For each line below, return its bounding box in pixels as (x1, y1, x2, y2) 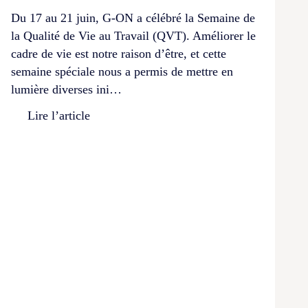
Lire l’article (27, 108, 90, 122)
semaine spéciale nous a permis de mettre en (11, 64, 233, 78)
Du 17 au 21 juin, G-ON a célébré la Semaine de (11, 10, 255, 25)
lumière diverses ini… (11, 82, 122, 96)
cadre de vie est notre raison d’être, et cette (11, 46, 226, 60)
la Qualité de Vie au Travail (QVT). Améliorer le (11, 28, 256, 43)
